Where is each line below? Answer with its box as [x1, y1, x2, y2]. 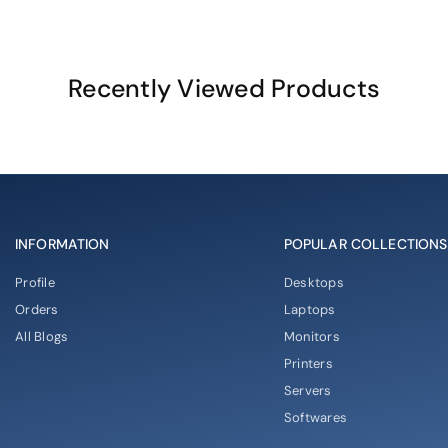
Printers [283, 354, 334, 372]
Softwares [283, 408, 348, 426]
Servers [283, 381, 332, 399]
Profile [14, 273, 55, 291]
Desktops [283, 273, 345, 291]
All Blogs [14, 327, 69, 345]
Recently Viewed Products [68, 71, 380, 105]
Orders [14, 300, 59, 318]
